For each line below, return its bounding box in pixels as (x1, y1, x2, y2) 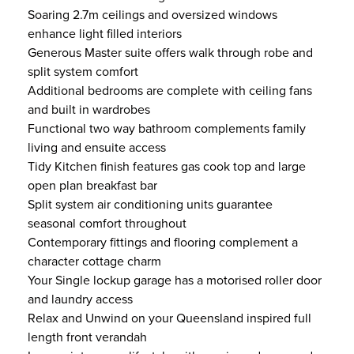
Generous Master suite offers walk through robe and (28, 43, 313, 62)
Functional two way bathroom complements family (28, 119, 306, 137)
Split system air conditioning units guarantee (28, 195, 273, 213)
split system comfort (28, 62, 138, 81)
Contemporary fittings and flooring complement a (28, 233, 298, 251)
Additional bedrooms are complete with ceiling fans (28, 81, 312, 100)
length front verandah (28, 328, 147, 346)
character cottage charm (28, 252, 161, 270)
